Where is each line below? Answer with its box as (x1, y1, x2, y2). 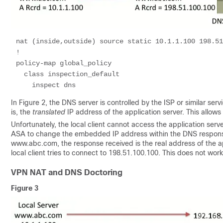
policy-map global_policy (16, 59, 111, 67)
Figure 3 (11, 184, 38, 192)
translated (32, 108, 65, 116)
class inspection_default (16, 70, 24, 78)
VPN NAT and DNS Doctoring (11, 168, 122, 177)
